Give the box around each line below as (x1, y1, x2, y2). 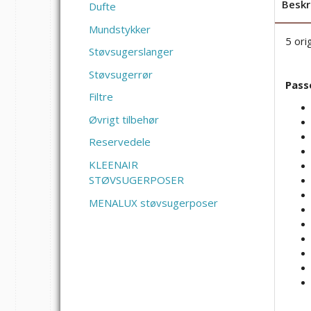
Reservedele (89, 135, 151, 149)
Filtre (89, 90, 113, 104)
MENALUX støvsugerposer (89, 196, 218, 210)
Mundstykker (89, 22, 151, 37)
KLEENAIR (89, 158, 138, 172)
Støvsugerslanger (89, 44, 174, 59)
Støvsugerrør (89, 67, 153, 82)
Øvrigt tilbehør (89, 112, 159, 127)
